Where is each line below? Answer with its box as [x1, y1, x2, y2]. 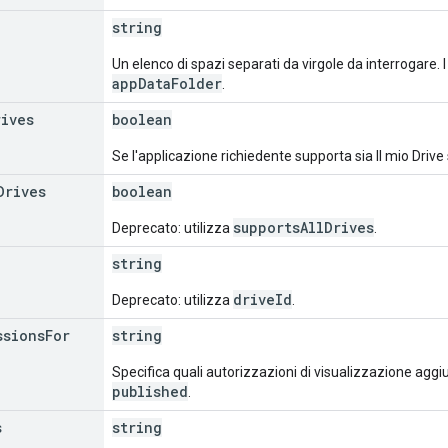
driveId [233, 289, 292, 309]
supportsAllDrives [233, 217, 374, 237]
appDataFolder [112, 73, 222, 93]
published [112, 381, 188, 401]
